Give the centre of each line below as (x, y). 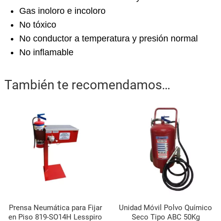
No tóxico (37, 24)
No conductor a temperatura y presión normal (108, 38)
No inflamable (46, 52)
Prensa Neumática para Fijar (55, 207)
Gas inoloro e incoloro (62, 11)
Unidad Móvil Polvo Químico (166, 207)
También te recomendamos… (87, 85)
